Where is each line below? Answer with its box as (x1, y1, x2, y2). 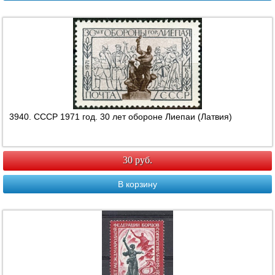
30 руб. (123, 155, 152, 166)
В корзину (118, 179, 157, 190)
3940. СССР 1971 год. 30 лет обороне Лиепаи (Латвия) (9, 112, 233, 122)
